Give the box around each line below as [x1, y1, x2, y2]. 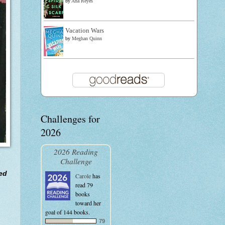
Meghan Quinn [72, 36, 102, 41]
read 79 [75, 181, 93, 189]
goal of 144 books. [45, 208, 90, 216]
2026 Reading [54, 146, 98, 157]
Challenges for [41, 112, 100, 126]
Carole [75, 172, 91, 180]
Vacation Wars [65, 27, 104, 34]
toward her [75, 199, 101, 207]
